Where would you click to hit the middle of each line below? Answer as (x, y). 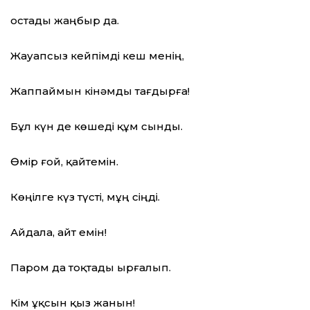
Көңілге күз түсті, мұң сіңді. (85, 197)
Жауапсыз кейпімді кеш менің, (97, 56)
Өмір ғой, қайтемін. (64, 162)
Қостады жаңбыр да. (65, 21)
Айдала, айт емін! (58, 232)
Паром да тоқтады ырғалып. (91, 268)
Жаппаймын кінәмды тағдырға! (100, 91)
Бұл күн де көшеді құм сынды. (97, 127)
